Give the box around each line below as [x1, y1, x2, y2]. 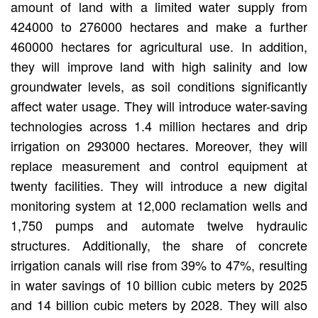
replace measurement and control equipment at [11, 155, 307, 175]
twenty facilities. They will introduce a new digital [11, 175, 307, 194]
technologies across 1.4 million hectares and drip [11, 116, 307, 135]
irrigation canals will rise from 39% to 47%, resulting [11, 255, 307, 274]
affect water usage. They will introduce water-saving [11, 96, 307, 115]
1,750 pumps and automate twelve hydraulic [11, 215, 307, 234]
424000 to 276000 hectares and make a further [11, 16, 307, 35]
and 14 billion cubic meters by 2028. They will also [11, 295, 307, 314]
